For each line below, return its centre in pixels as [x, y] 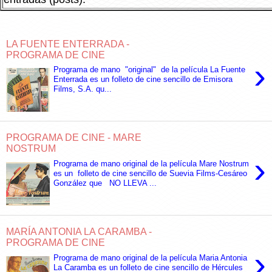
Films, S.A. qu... [83, 89]
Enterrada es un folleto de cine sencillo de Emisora [143, 80]
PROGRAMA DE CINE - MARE [74, 138]
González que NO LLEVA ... [105, 183]
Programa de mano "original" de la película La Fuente [150, 70]
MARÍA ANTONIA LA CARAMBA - [79, 231]
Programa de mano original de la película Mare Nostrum [151, 163]
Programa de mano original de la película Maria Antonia [151, 257]
